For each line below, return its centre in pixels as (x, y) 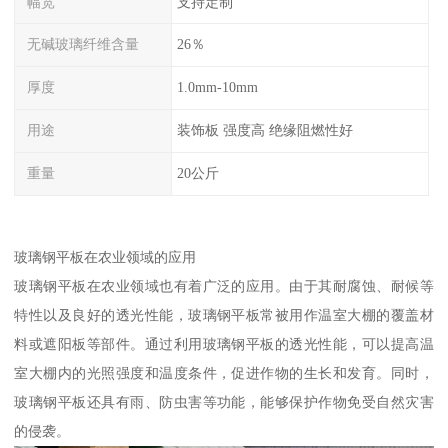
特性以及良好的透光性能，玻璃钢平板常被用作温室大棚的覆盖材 (224, 315)
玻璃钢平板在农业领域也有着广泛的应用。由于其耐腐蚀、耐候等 (224, 286)
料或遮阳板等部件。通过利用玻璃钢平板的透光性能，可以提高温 (224, 344)
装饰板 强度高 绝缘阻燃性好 (264, 130)
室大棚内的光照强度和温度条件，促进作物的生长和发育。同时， (224, 373)
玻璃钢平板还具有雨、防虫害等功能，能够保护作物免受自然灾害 (224, 402)
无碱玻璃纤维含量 (83, 44)
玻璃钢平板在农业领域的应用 (105, 257)
